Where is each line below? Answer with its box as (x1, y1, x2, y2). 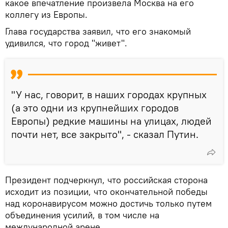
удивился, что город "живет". (5, 37, 127, 49)
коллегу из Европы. (5, 8, 88, 20)
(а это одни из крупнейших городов (11, 101, 179, 114)
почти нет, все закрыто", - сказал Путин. (11, 127, 198, 140)
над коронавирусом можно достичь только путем (5, 197, 212, 209)
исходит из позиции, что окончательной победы (5, 185, 208, 197)
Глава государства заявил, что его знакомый (5, 25, 191, 37)
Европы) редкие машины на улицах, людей (11, 114, 212, 127)
